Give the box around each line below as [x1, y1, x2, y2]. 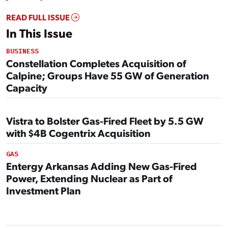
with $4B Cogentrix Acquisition [6, 126, 151, 140]
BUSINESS [6, 47, 39, 56]
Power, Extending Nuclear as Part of [6, 172, 173, 185]
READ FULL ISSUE [6, 12, 71, 23]
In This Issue [6, 25, 72, 41]
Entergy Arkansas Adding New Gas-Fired [6, 159, 197, 173]
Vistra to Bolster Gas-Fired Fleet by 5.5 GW [6, 114, 204, 128]
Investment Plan [6, 184, 81, 197]
